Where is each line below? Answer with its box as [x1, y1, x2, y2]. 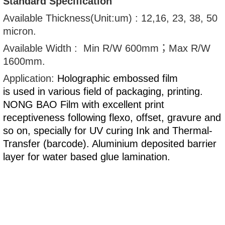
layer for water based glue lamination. [3, 151, 171, 162]
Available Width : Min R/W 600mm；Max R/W [3, 42, 211, 54]
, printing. [161, 85, 203, 97]
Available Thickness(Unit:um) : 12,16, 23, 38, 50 [3, 12, 218, 24]
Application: [3, 72, 58, 84]
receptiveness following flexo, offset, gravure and [3, 111, 221, 123]
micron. [3, 25, 37, 37]
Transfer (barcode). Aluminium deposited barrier [3, 138, 217, 149]
